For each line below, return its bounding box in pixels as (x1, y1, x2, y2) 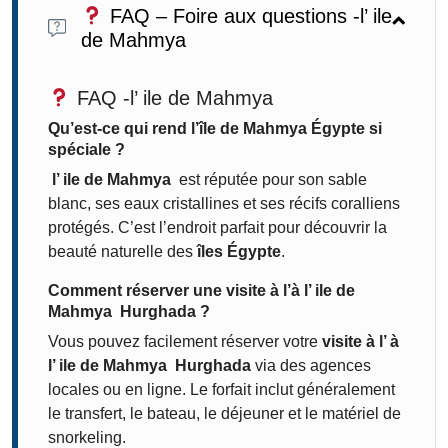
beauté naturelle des (48, 243, 197, 260)
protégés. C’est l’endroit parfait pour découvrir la (48, 219, 387, 236)
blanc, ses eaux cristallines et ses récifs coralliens (48, 195, 400, 212)
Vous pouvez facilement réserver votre (48, 333, 322, 350)
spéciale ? (48, 141, 125, 158)
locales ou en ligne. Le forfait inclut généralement (48, 381, 395, 398)
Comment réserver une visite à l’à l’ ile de (48, 282, 355, 299)
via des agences (251, 357, 371, 374)
